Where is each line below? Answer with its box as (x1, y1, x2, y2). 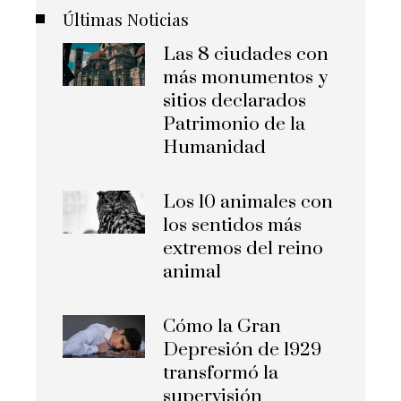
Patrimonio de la (163, 113, 306, 137)
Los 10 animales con (163, 191, 334, 215)
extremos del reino (163, 237, 324, 261)
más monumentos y (163, 66, 328, 90)
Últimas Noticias (63, 7, 189, 31)
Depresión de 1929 (163, 338, 322, 363)
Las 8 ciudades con (163, 43, 329, 67)
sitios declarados (163, 90, 307, 114)
